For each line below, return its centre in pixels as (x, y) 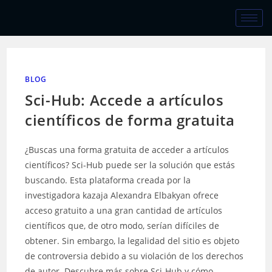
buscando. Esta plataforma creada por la (108, 180)
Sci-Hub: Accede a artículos (124, 100)
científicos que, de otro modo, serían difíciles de (122, 226)
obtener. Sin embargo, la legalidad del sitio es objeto (132, 241)
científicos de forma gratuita (130, 120)
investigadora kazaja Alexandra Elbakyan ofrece (122, 195)
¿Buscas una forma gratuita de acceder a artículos (127, 150)
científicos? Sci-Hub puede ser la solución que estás (130, 165)
